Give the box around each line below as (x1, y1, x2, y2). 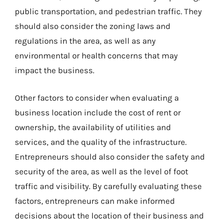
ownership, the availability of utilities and (15, 122, 171, 132)
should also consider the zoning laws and (15, 21, 170, 31)
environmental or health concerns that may (15, 51, 178, 60)
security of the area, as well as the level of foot (15, 166, 188, 176)
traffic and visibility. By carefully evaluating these (15, 181, 202, 191)
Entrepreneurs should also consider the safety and (15, 151, 205, 162)
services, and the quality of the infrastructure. (15, 137, 187, 147)
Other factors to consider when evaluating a (15, 92, 179, 103)
